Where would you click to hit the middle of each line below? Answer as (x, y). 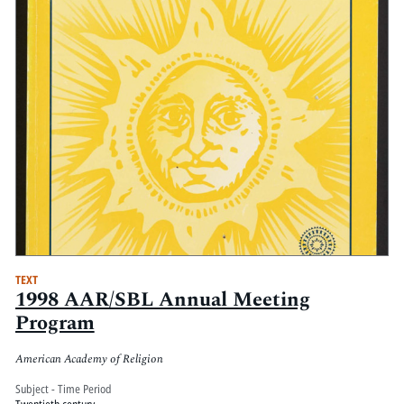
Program (55, 324)
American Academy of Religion (89, 358)
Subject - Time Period (63, 389)
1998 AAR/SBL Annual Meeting (162, 300)
